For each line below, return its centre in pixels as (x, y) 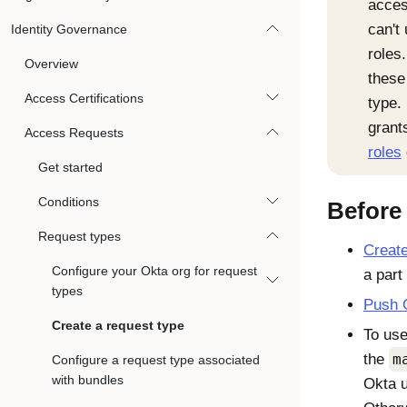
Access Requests (74, 133)
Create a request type (118, 325)
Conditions (69, 202)
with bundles (88, 380)
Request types (79, 236)
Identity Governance (69, 29)
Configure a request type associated (156, 360)
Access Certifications (84, 98)
